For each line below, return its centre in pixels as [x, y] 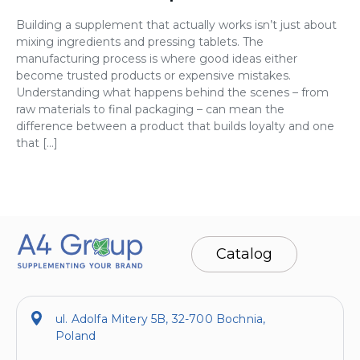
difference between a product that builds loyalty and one [175, 127]
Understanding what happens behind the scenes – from [172, 93]
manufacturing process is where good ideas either [157, 59]
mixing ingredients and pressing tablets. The [140, 42]
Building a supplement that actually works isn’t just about [176, 25]
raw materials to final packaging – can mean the [150, 110]
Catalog [244, 254]
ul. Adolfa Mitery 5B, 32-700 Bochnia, [161, 319]
